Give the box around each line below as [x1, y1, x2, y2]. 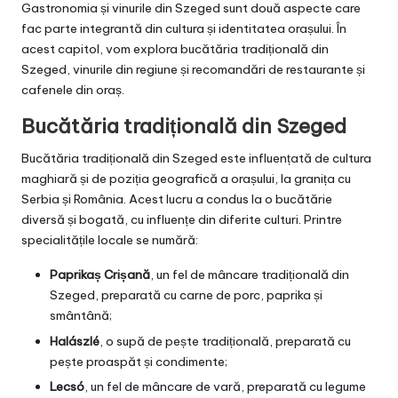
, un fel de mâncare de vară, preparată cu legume [84, 378, 366, 394]
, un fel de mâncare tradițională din [150, 267, 349, 283]
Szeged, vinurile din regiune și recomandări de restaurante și [21, 61, 365, 78]
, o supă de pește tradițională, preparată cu [99, 332, 351, 349]
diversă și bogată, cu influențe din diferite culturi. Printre [21, 211, 342, 228]
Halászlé [50, 332, 99, 349]
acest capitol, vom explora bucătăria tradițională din [21, 41, 329, 58]
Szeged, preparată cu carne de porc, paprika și [50, 287, 322, 304]
